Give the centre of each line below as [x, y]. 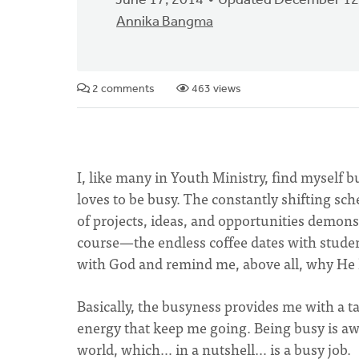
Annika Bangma [165, 22]
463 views [215, 89]
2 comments [122, 89]
